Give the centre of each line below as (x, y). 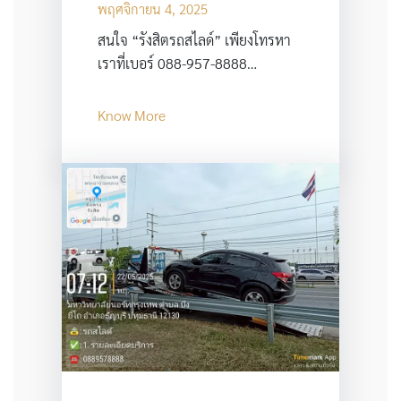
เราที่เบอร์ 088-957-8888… (177, 63)
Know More (131, 115)
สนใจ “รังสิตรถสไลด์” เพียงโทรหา (194, 39)
